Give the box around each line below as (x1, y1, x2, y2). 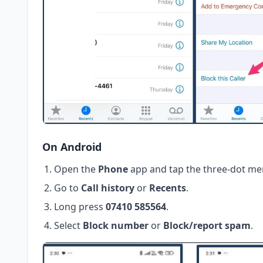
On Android (42, 140, 102, 154)
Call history (81, 181, 134, 195)
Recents (149, 181, 186, 195)
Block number (83, 219, 149, 232)
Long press (54, 200, 106, 214)
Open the (54, 163, 98, 176)
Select (54, 219, 83, 232)
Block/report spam (163, 219, 251, 232)
